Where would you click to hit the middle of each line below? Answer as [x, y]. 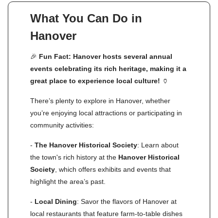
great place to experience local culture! [96, 81]
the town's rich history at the [74, 157]
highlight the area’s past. [68, 181]
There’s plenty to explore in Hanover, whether [100, 100]
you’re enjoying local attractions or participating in [106, 113]
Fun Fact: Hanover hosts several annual [105, 56]
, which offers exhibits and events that [113, 169]
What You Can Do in [86, 18]
